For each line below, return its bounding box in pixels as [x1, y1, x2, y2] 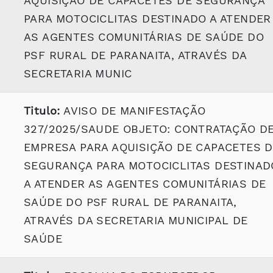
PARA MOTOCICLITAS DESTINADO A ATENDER [24, 12, 271, 25]
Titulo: [24, 104, 60, 117]
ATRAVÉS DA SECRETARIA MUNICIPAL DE [24, 214, 248, 227]
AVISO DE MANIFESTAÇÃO [60, 104, 206, 117]
